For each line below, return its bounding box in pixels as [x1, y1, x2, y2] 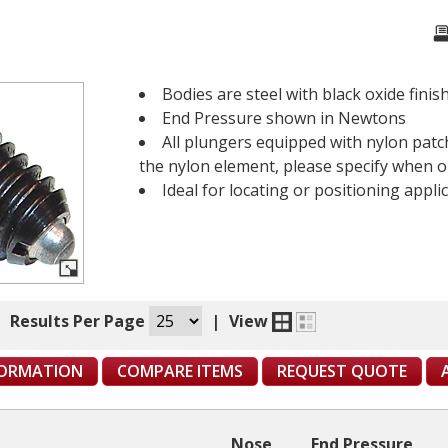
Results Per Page [9, 309, 149, 332]
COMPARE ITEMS [117, 359, 243, 382]
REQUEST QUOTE [277, 359, 407, 382]
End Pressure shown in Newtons [162, 106, 406, 129]
